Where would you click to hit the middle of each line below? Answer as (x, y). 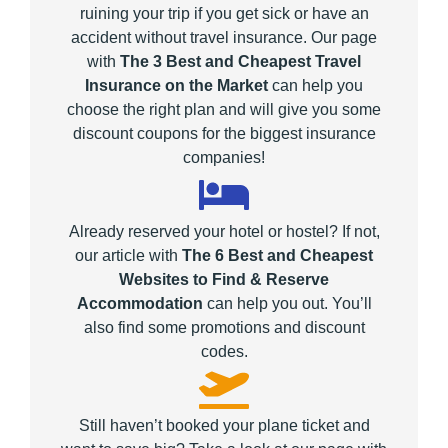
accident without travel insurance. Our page (224, 38)
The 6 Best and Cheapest (277, 256)
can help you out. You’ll (289, 304)
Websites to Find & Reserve (224, 280)
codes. (224, 352)
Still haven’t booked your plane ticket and (224, 426)
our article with (128, 256)
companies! (224, 158)
